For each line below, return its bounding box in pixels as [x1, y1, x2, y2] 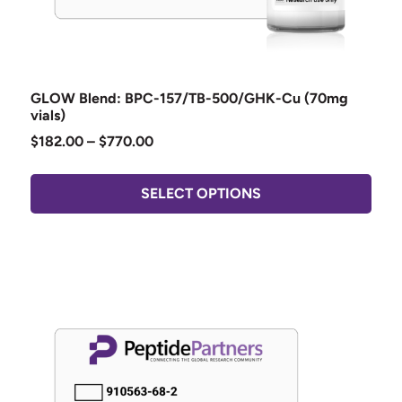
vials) [31, 106, 66, 124]
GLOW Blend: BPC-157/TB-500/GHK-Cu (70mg [31, 89, 348, 107]
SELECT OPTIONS [141, 184, 261, 202]
